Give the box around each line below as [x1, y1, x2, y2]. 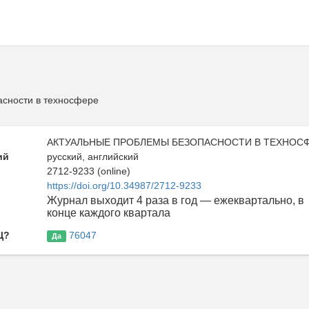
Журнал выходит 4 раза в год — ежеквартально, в [47, 195, 305, 206]
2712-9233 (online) [47, 166, 131, 177]
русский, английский [47, 151, 139, 162]
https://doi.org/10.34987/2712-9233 [47, 180, 202, 191]
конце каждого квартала [47, 207, 171, 219]
